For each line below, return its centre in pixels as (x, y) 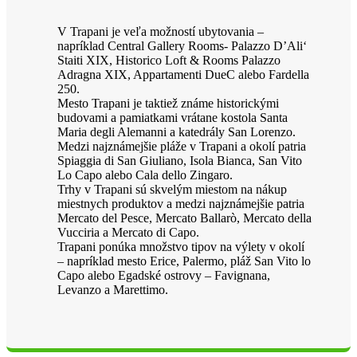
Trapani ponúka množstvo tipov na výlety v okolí (181, 246)
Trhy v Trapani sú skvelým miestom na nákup (172, 189)
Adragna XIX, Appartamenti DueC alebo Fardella (183, 74)
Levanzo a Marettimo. (113, 289)
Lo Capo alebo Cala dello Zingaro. (145, 175)
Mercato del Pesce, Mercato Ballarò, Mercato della (184, 218)
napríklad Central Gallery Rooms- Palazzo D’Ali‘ (182, 45)
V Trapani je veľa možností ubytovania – (161, 31)
